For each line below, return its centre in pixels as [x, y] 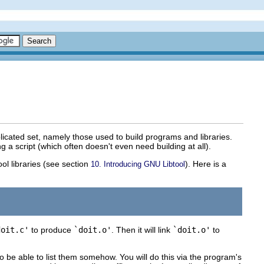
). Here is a [206, 164]
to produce [51, 230]
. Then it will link [142, 230]
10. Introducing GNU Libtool [138, 164]
